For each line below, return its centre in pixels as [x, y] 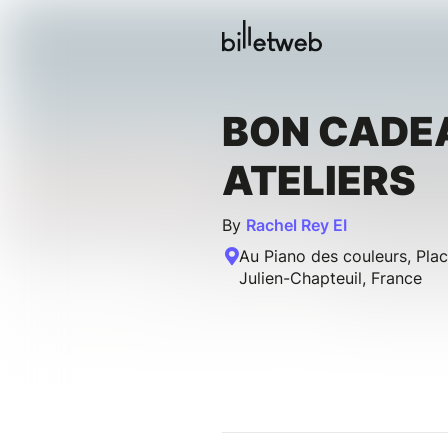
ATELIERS [319, 181]
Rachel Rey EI [296, 225]
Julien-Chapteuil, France [330, 278]
